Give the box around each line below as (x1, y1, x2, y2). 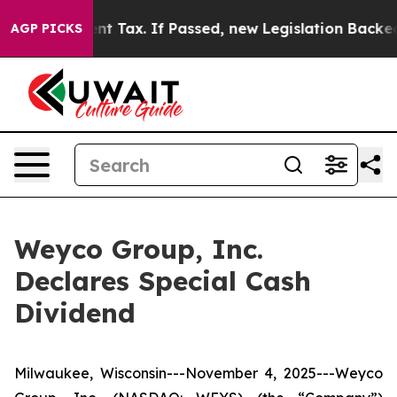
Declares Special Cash (14, 264, 311, 298)
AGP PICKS (11, 20, 82, 36)
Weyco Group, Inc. (14, 232, 263, 266)
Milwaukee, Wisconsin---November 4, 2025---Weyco (14, 364, 383, 382)
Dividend (14, 296, 136, 330)
